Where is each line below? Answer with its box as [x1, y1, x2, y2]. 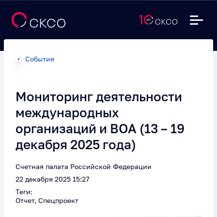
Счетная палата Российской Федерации [15, 162, 152, 170]
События [25, 55, 54, 63]
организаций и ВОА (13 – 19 [15, 121, 185, 136]
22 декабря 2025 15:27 [15, 175, 89, 183]
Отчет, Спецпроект [15, 196, 78, 204]
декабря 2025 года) [15, 137, 136, 152]
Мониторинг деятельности [15, 89, 182, 104]
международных [15, 105, 119, 120]
